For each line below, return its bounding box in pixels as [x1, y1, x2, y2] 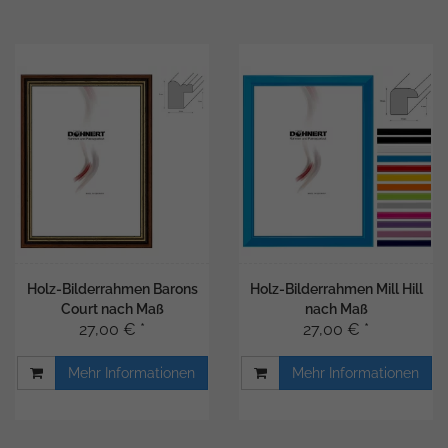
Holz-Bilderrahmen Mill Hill [249, 281, 423, 297]
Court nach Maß [60, 301, 164, 317]
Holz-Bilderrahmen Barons [26, 281, 198, 297]
